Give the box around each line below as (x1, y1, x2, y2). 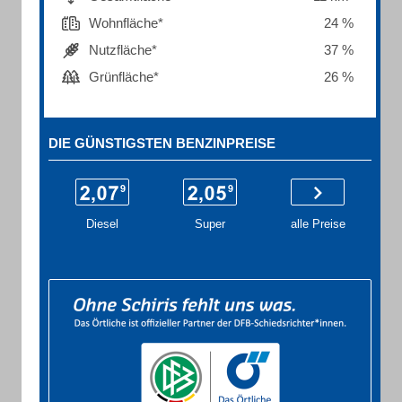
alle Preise (290, 217, 345, 231)
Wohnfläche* (89, 15, 163, 31)
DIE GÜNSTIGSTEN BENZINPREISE (48, 135, 275, 151)
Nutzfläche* (89, 42, 157, 57)
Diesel (86, 217, 118, 231)
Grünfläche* (89, 69, 159, 84)
